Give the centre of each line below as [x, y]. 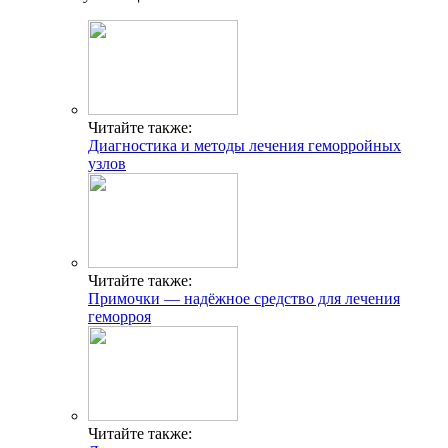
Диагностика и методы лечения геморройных [244, 145]
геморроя [119, 316]
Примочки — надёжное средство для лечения [244, 298]
